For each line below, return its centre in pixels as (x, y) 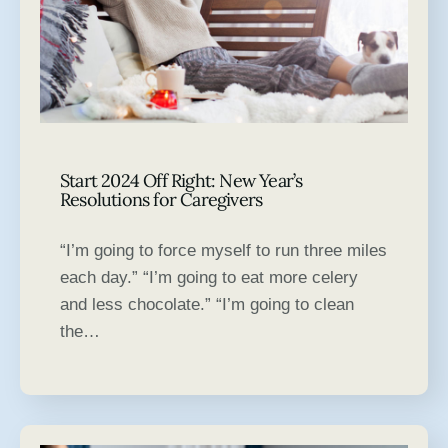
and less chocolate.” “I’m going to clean (207, 305)
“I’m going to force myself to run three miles (223, 251)
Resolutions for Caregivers (161, 200)
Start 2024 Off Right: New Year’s (181, 181)
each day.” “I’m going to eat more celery (209, 278)
